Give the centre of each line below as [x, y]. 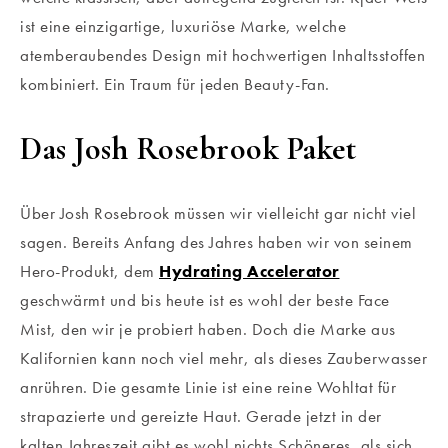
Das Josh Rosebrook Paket [188, 148]
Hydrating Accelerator [249, 270]
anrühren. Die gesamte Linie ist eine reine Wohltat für [208, 386]
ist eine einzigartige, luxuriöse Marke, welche [183, 25]
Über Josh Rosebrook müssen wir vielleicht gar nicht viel [218, 212]
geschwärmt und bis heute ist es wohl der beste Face [205, 299]
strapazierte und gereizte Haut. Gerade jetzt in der [201, 415]
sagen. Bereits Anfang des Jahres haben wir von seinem [216, 241]
